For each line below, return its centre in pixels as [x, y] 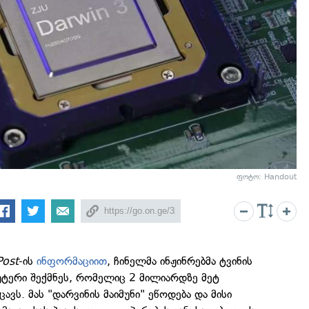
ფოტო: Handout [267, 177]
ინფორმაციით [72, 261]
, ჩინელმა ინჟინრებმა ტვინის [180, 261]
